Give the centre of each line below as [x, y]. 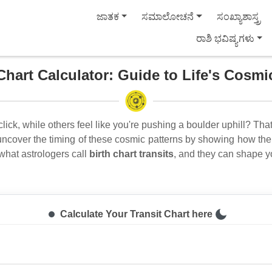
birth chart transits [131, 154]
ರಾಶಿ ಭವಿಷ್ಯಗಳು [225, 39]
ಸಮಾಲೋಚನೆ [168, 17]
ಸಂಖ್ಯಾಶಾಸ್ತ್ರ [239, 17]
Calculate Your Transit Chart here [136, 214]
